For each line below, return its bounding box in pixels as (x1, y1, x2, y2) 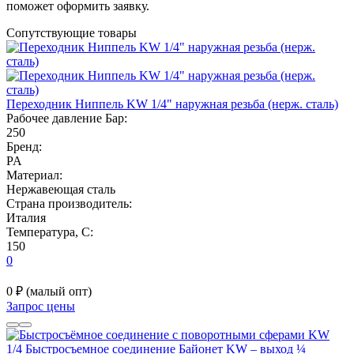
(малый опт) (26, 284, 92, 298)
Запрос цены (6, 299, 75, 313)
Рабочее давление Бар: (6, 111, 127, 125)
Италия (6, 210, 46, 224)
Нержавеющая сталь (6, 182, 115, 196)
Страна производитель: (6, 196, 132, 210)
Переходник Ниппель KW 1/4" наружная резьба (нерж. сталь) (6, 96, 338, 111)
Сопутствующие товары (6, 25, 137, 40)
